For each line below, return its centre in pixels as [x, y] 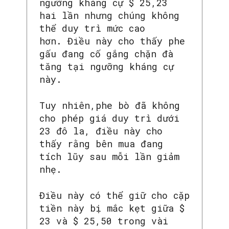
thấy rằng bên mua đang [101, 143]
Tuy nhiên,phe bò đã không [110, 105]
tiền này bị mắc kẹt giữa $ [112, 208]
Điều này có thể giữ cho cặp [114, 195]
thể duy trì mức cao [92, 28]
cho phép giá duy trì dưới [109, 118]
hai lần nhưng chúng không [109, 15]
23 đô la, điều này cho [101, 131]
